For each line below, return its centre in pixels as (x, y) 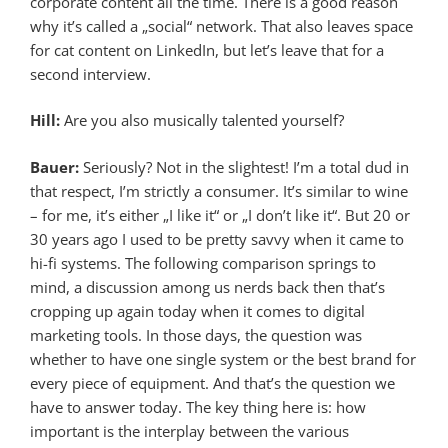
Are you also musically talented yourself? (204, 120)
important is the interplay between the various (189, 430)
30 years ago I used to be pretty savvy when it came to (217, 238)
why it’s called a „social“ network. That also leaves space (221, 25)
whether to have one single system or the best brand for (223, 358)
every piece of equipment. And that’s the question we (212, 382)
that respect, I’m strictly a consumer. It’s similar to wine (219, 190)
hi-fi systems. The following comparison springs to (203, 262)
